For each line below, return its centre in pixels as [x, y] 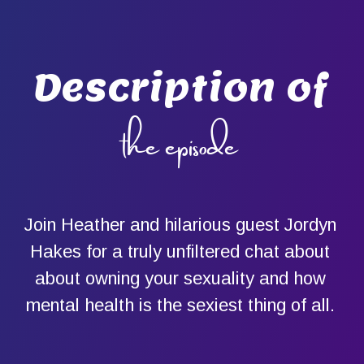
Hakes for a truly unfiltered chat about [180, 252]
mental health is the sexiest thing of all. [180, 305]
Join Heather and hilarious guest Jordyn [180, 225]
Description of [180, 88]
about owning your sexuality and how [180, 279]
